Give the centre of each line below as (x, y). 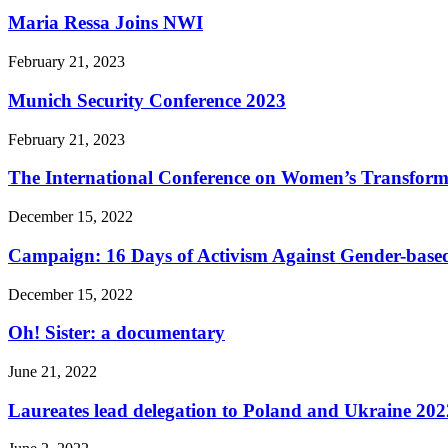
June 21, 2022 (52, 371)
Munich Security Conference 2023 (147, 100)
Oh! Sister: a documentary (116, 333)
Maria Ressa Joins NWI (105, 23)
